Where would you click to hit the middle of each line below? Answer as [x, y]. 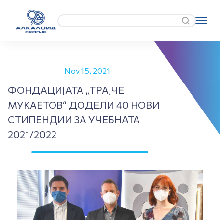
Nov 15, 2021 [87, 70]
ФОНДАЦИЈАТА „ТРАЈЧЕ [66, 90]
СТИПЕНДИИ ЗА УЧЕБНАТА [74, 119]
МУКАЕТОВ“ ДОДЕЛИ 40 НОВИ [84, 105]
